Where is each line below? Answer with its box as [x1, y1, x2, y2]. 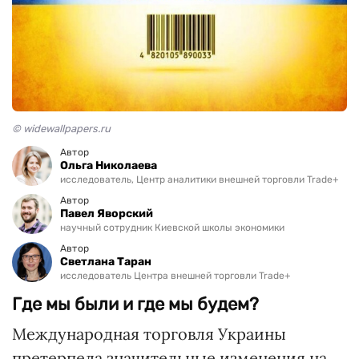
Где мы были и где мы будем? [12, 292, 259, 315]
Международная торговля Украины [12, 323, 286, 344]
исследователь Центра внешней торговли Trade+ [60, 269, 290, 281]
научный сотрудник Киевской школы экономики [60, 221, 284, 233]
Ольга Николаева [60, 158, 157, 172]
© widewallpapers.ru [12, 122, 111, 135]
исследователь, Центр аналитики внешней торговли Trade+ [60, 173, 338, 185]
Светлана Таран [60, 254, 151, 268]
